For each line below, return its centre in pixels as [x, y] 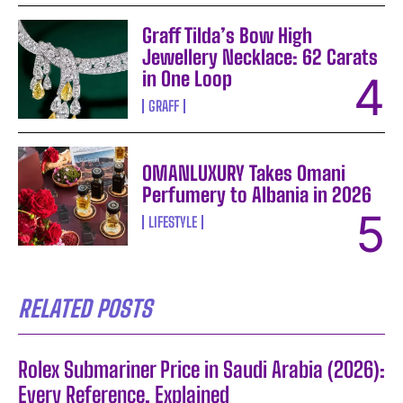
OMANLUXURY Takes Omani [244, 174]
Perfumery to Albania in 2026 [257, 195]
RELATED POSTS [85, 309]
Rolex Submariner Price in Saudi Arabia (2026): [201, 370]
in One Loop [188, 79]
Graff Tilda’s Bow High [228, 36]
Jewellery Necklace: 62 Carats [260, 58]
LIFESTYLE [173, 222]
